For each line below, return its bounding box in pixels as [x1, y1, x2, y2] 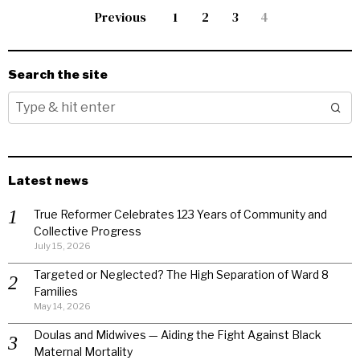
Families [34, 284, 78, 298]
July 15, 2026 [34, 239, 91, 252]
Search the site [8, 66, 108, 82]
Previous [95, 8, 146, 27]
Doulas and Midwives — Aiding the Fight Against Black [34, 327, 321, 342]
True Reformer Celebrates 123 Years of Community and [34, 207, 327, 221]
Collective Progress [34, 223, 141, 238]
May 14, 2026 [34, 300, 91, 312]
